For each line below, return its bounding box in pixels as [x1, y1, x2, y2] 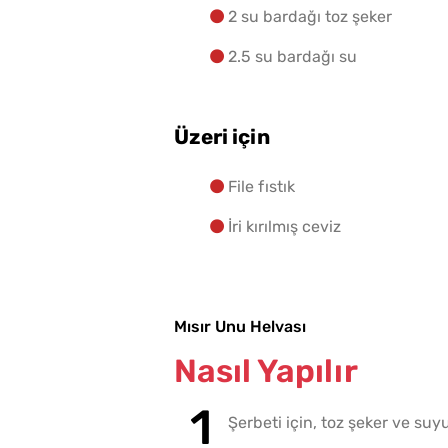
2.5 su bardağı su [228, 47, 357, 67]
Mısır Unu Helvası [174, 317, 306, 337]
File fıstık [228, 177, 295, 197]
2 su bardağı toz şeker [228, 7, 392, 27]
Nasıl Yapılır [174, 352, 358, 391]
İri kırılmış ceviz [228, 217, 341, 237]
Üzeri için [174, 125, 270, 150]
